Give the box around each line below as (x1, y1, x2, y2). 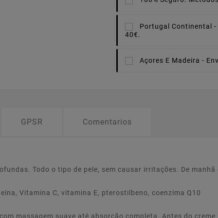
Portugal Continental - (140, 22, 217, 30)
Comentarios (83, 117, 132, 127)
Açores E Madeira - (140, 56, 204, 64)
